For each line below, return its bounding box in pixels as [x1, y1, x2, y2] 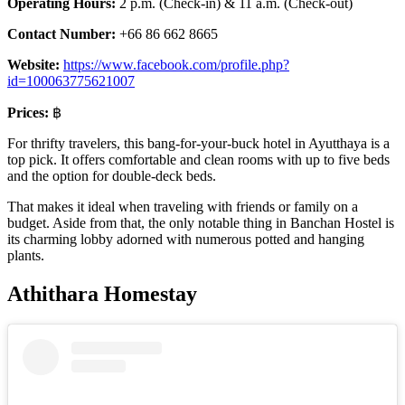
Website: [7, 57, 60, 73]
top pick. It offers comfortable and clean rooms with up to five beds [7, 152, 390, 168]
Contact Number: [7, 26, 119, 42]
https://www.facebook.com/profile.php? [63, 57, 289, 73]
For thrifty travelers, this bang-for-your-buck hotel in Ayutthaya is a [7, 136, 390, 152]
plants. [7, 248, 44, 264]
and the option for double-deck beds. [7, 168, 216, 184]
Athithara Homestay [7, 282, 197, 306]
